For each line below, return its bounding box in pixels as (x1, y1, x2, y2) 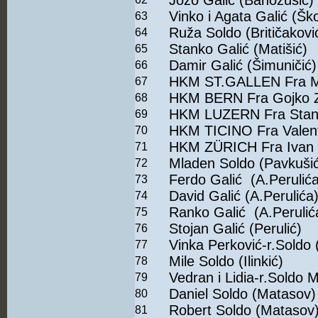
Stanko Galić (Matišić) (169, 41, 307, 57)
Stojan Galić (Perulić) (169, 221, 302, 237)
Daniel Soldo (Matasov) (169, 286, 316, 302)
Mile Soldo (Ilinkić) (169, 253, 283, 270)
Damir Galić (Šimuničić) (169, 57, 317, 74)
